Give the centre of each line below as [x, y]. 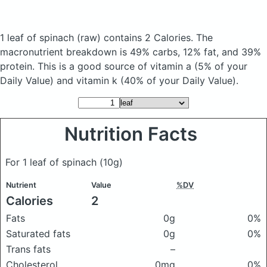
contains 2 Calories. [148, 38]
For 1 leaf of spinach [52, 162]
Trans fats [28, 249]
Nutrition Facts [133, 134]
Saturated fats [38, 234]
